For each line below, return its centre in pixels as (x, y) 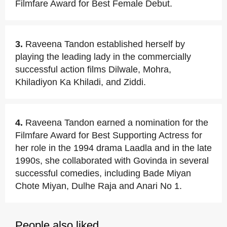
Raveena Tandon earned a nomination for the (117, 123)
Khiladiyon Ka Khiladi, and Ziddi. (81, 82)
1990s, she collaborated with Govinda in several (112, 161)
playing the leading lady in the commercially (103, 57)
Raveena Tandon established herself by (105, 44)
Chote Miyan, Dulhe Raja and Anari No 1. (99, 186)
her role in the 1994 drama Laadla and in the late (113, 148)
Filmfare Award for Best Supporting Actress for (109, 135)
